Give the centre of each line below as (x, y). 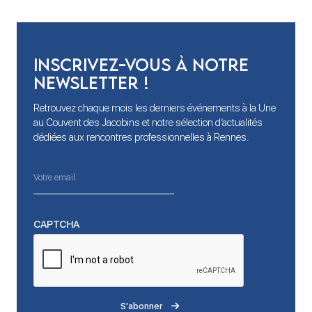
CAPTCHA (56, 224)
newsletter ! (91, 83)
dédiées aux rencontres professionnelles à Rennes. (141, 137)
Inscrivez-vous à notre (141, 65)
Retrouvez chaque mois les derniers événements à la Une (155, 108)
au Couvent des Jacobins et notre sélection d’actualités (148, 123)
